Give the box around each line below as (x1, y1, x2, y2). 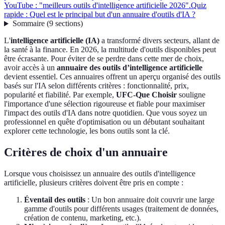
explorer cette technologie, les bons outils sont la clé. (4, 127, 170, 136)
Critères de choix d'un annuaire (4, 146, 168, 159)
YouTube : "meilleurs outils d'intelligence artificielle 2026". (4, 1, 191, 10)
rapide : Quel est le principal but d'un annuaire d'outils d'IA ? (4, 10, 195, 19)
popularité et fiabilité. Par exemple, (4, 90, 116, 99)
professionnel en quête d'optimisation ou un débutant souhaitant (4, 118, 204, 127)
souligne (177, 90, 205, 99)
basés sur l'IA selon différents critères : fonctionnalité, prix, (4, 81, 189, 90)
